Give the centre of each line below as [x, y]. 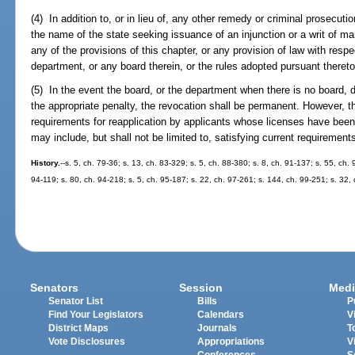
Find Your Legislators [96, 314]
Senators [55, 287]
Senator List [76, 301]
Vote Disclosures [87, 341]
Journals [218, 328]
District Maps [79, 328]
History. [46, 162]
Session [201, 287]
